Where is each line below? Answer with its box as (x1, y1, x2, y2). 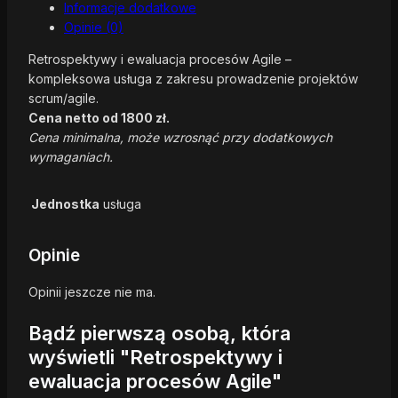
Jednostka (31, 196, 99, 212)
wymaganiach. (28, 149, 113, 165)
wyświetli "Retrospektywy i (28, 345, 283, 369)
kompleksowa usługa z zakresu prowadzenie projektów (28, 71, 358, 87)
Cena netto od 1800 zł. (28, 110, 170, 126)
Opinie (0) (64, 20, 123, 36)
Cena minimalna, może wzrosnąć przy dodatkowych (28, 130, 332, 146)
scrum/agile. (28, 91, 99, 107)
